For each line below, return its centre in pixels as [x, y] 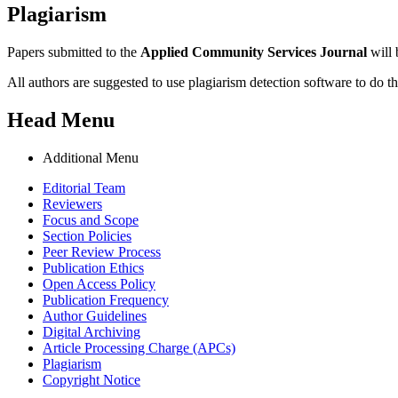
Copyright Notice [92, 379]
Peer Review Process [102, 251]
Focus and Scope [91, 219]
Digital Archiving [92, 331]
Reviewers [72, 203]
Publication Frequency [106, 299]
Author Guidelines [95, 315]
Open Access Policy [99, 283]
